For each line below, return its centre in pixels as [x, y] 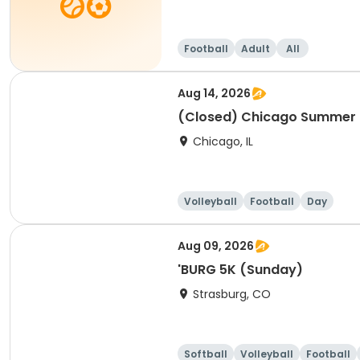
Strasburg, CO [232, 294]
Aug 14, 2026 [214, 93]
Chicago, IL [223, 141]
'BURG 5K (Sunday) [240, 270]
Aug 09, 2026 [216, 246]
